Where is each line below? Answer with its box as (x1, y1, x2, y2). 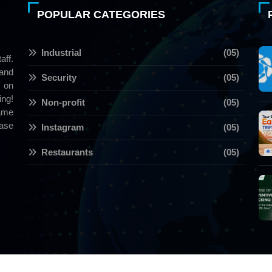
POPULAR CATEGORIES (37, 8, 165, 21)
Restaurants (41, 147, 93, 158)
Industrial (41, 47, 81, 58)
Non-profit (41, 97, 85, 108)
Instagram (41, 122, 84, 133)
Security (41, 72, 76, 83)
